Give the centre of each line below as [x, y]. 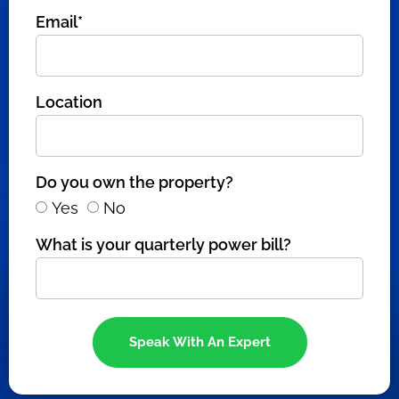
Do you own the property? [134, 182]
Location [69, 102]
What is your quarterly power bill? [163, 244]
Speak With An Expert [199, 342]
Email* [59, 21]
